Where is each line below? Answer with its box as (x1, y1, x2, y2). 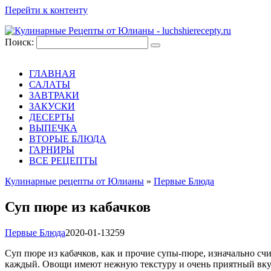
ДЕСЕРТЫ (29, 112, 74, 122)
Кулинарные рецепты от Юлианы (5, 176, 144, 186)
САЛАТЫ (29, 79, 70, 90)
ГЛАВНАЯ (29, 68, 76, 79)
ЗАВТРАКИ (29, 90, 79, 100)
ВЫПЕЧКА (29, 123, 77, 133)
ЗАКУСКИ (29, 101, 75, 111)
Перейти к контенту (5, 5, 88, 15)
